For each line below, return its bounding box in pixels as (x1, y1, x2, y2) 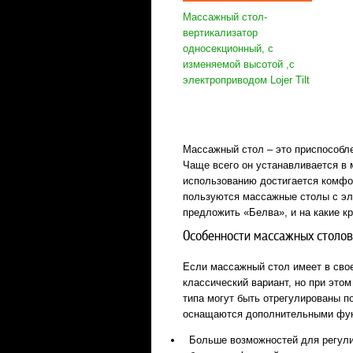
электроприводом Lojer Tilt (183, 74, 310, 86)
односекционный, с (183, 43, 273, 54)
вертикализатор (183, 27, 258, 39)
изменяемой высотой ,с (183, 58, 295, 70)
